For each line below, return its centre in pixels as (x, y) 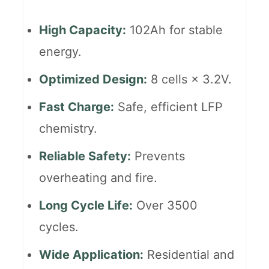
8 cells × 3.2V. (190, 80)
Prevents (158, 156)
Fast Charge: (77, 107)
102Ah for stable (175, 30)
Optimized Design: (93, 80)
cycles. (59, 227)
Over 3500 (165, 206)
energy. (61, 52)
